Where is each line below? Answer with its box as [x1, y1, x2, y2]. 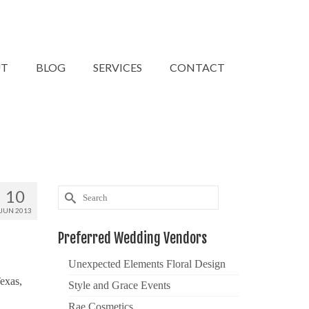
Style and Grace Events [68, 279, 170, 291]
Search [57, 188, 90, 199]
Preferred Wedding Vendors [57, 230, 207, 247]
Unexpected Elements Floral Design [68, 258, 226, 270]
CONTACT [170, 61, 225, 74]
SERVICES [93, 61, 142, 74]
